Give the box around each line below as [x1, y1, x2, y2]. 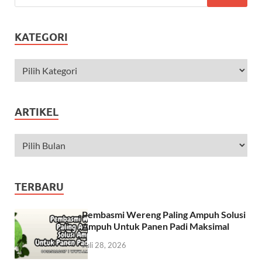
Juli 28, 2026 [82, 240, 126, 250]
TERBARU [15, 181, 64, 194]
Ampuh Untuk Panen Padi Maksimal [82, 220, 229, 232]
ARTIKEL [15, 106, 58, 119]
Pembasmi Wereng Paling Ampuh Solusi [82, 209, 246, 220]
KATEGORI [15, 31, 68, 44]
